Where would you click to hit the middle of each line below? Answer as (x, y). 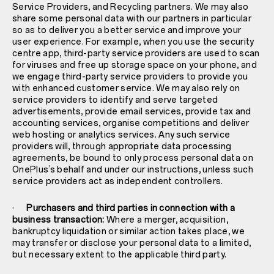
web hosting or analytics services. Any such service (121, 135)
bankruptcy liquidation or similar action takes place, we (128, 231)
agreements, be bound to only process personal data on (133, 158)
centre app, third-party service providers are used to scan (136, 53)
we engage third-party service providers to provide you (130, 76)
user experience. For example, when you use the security (133, 42)
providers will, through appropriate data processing (122, 146)
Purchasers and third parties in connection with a (131, 208)
